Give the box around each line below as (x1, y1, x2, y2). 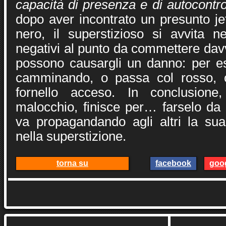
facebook (155, 159, 191, 167)
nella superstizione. (16, 129, 126, 143)
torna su (56, 159, 88, 167)
